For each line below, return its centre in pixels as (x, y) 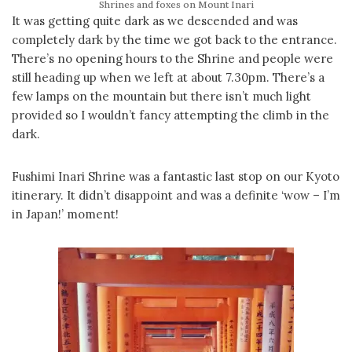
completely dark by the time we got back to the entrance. (174, 40)
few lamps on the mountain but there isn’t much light (161, 96)
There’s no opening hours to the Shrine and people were (172, 59)
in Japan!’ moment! (65, 214)
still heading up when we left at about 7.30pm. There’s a (168, 77)
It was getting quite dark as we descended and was (155, 21)
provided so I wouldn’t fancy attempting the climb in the (170, 115)
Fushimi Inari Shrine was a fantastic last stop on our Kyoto (176, 176)
